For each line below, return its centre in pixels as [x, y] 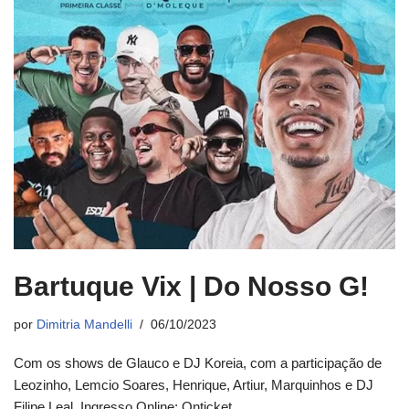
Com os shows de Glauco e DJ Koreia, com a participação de [198, 362]
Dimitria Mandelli [84, 324]
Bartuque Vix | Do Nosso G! [191, 286]
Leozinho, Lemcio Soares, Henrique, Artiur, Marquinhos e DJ [194, 384]
